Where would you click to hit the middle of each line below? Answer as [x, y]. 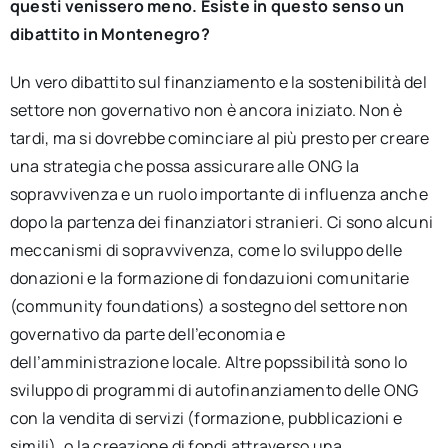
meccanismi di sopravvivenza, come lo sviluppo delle [206, 250]
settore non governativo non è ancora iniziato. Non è [206, 110]
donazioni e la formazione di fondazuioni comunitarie [209, 278]
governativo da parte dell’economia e [147, 334]
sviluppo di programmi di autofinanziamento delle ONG [214, 390]
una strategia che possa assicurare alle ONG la [184, 166]
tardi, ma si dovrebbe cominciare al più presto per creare [219, 138]
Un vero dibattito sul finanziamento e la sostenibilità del [218, 82]
